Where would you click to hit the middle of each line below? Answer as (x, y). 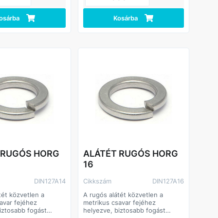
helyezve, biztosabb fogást (124, 210)
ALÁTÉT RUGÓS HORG (130, 154)
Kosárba (126, 18)
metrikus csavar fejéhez (119, 203)
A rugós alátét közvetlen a (123, 195)
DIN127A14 (50, 181)
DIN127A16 (168, 181)
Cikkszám (99, 181)
